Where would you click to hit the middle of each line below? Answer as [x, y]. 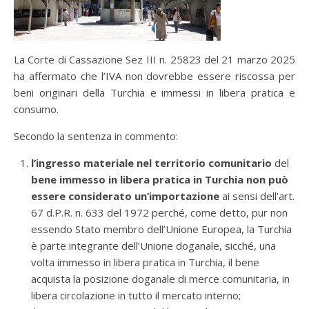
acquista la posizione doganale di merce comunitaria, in [160, 279]
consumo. [36, 109]
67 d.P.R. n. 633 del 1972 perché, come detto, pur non [159, 212]
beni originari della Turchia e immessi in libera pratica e [154, 92]
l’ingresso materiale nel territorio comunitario [151, 163]
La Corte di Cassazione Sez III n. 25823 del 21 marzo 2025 [154, 59]
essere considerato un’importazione [127, 196]
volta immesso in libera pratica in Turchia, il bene [145, 262]
